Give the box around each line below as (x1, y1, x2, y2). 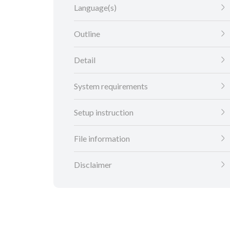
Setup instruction (74, 107, 133, 118)
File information (74, 133, 130, 144)
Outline (74, 29, 100, 39)
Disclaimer (74, 160, 112, 170)
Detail (74, 55, 95, 65)
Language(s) (74, 3, 117, 13)
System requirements (74, 81, 148, 91)
